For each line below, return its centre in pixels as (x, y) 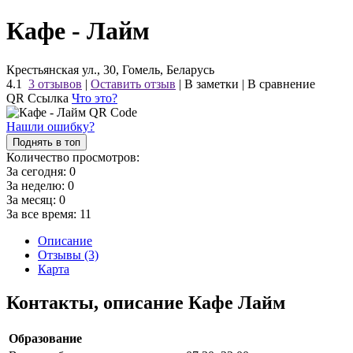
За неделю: (37, 185)
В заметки (212, 84)
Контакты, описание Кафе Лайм (146, 302)
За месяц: (33, 199)
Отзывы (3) (68, 255)
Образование (45, 338)
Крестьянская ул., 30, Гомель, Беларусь (110, 69)
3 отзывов (55, 84)
